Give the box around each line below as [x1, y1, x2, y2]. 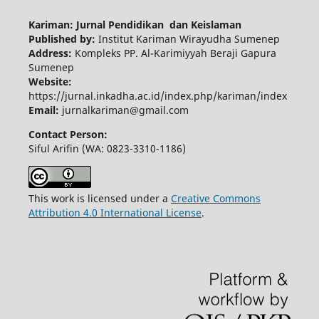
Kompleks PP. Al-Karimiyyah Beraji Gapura [74, 46, 276, 60]
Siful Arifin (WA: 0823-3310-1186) [28, 141, 186, 155]
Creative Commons [170, 191, 261, 205]
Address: [28, 46, 75, 60]
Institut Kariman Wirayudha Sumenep [98, 31, 280, 46]
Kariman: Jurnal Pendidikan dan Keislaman [28, 17, 241, 31]
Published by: [28, 31, 98, 46]
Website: [28, 74, 72, 88]
